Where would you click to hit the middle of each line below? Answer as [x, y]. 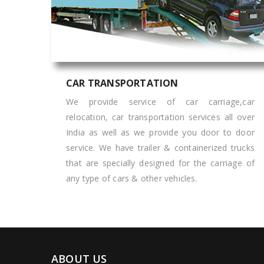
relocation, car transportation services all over [160, 117]
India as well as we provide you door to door [160, 132]
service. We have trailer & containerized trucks [160, 148]
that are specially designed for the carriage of [160, 163]
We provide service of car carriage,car [160, 102]
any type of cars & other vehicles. [132, 178]
